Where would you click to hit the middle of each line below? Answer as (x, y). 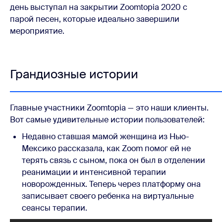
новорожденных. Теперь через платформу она (111, 184)
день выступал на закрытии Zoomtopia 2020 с (99, 7)
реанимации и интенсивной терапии (94, 172)
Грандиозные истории (74, 74)
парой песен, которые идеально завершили (95, 19)
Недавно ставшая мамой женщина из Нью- (105, 137)
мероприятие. (37, 31)
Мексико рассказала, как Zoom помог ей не (106, 149)
